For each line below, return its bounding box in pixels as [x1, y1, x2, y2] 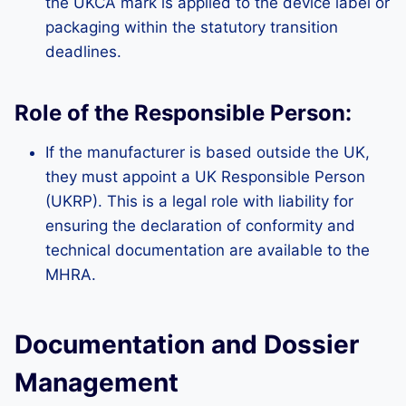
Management [14, 367, 179, 398]
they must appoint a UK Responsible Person [45, 168, 365, 186]
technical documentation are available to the [45, 241, 370, 259]
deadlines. [45, 43, 121, 61]
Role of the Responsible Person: [14, 100, 352, 126]
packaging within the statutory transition [45, 18, 338, 36]
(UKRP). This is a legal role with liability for [45, 192, 353, 210]
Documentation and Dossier [14, 329, 359, 360]
